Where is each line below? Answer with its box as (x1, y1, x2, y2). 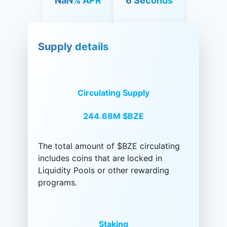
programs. (38, 177, 77, 187)
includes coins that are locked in (38, 153, 162, 163)
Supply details (38, 41, 108, 53)
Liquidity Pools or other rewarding (38, 165, 169, 175)
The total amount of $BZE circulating (38, 140, 180, 151)
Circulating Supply (78, 88, 149, 98)
